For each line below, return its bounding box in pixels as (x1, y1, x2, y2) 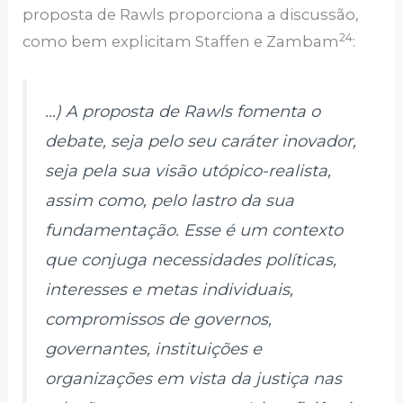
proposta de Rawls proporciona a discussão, (22, 4, 359, 23)
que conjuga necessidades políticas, (45, 249, 337, 270)
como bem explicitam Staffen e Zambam (22, 31, 340, 50)
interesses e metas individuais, (45, 279, 294, 300)
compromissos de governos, (45, 309, 273, 329)
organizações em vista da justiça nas (45, 368, 343, 389)
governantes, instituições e (45, 338, 263, 359)
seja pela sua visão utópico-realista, (45, 160, 332, 181)
